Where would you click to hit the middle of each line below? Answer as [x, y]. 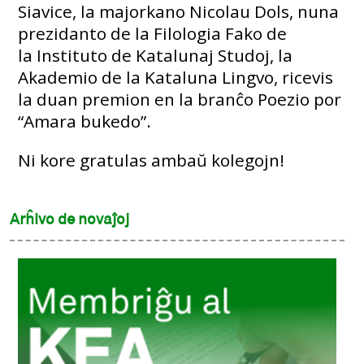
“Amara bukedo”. [85, 121]
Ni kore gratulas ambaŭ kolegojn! [152, 160]
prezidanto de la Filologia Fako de [153, 33]
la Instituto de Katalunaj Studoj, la [156, 55]
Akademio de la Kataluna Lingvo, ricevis [176, 77]
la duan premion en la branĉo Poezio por [180, 99]
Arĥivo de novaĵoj [69, 220]
